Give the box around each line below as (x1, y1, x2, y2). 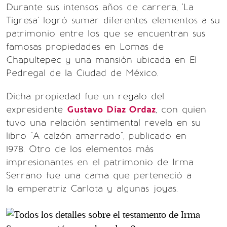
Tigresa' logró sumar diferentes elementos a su (6, 15, 220, 26)
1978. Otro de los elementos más (6, 143, 154, 155)
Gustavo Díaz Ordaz (67, 104, 156, 115)
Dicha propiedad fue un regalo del (6, 91, 164, 102)
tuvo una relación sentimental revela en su (6, 117, 201, 128)
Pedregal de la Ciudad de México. (6, 67, 159, 79)
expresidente (6, 104, 67, 115)
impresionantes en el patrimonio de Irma (6, 157, 194, 168)
